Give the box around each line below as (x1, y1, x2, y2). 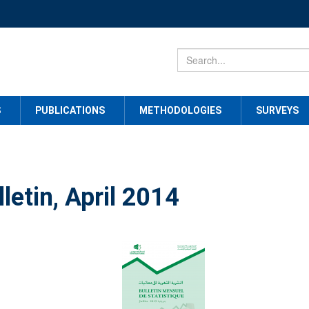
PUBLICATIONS (35, 105, 105, 116)
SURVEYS (256, 105, 299, 116)
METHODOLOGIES (139, 105, 221, 116)
